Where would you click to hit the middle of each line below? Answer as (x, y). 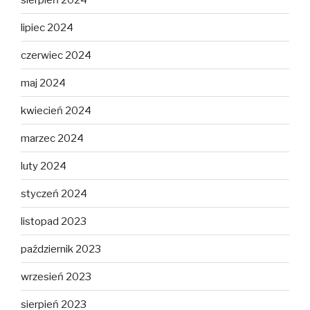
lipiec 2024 (47, 27)
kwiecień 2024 (56, 110)
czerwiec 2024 (56, 55)
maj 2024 (43, 83)
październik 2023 (61, 249)
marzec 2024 (52, 138)
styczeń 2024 (54, 193)
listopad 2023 (54, 221)
